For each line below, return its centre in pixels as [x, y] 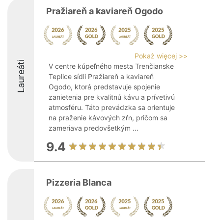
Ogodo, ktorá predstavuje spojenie [104, 87]
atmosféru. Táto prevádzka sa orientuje [112, 107]
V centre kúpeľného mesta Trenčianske [111, 66]
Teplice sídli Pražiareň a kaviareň [101, 76]
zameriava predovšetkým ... [94, 128]
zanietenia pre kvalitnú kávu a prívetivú [112, 97]
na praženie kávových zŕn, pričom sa [108, 118]
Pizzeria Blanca [79, 182]
